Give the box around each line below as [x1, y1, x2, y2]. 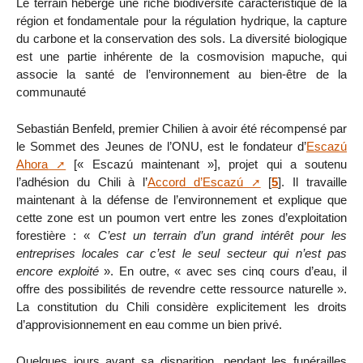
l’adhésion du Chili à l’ [16, 174, 148, 189]
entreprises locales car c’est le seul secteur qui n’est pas [16, 246, 347, 260]
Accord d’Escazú [147, 174, 243, 189]
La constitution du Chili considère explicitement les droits [16, 299, 347, 314]
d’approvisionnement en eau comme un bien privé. [16, 317, 282, 331]
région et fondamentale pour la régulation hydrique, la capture [16, 14, 347, 28]
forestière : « [16, 228, 98, 242]
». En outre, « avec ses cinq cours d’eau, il [98, 263, 348, 278]
